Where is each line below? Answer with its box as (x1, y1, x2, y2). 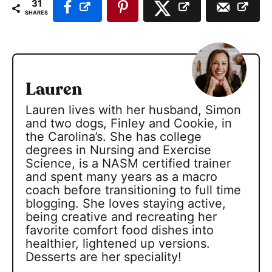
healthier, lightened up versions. (25, 236, 210, 251)
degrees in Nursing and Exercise (25, 142, 211, 157)
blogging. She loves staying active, (25, 195, 226, 211)
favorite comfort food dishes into (25, 222, 214, 237)
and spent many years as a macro (25, 169, 217, 184)
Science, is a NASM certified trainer (25, 155, 231, 171)
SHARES (25, 8, 48, 16)
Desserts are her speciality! (25, 249, 182, 264)
